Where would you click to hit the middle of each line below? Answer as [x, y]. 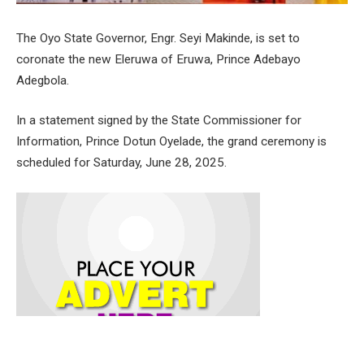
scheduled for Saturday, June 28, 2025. [121, 163]
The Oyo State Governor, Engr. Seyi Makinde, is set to [158, 38]
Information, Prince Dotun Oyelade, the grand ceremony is [171, 142]
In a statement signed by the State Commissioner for [159, 121]
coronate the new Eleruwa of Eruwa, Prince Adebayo [158, 59]
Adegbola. [43, 80]
